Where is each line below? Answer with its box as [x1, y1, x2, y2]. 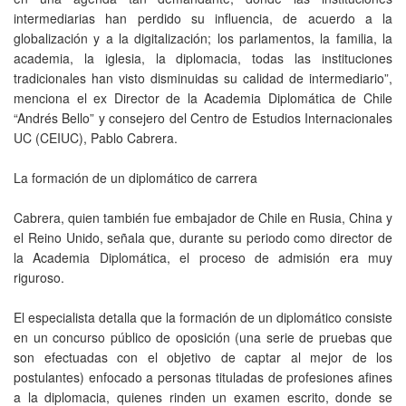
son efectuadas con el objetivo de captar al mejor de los [14, 347, 392, 366]
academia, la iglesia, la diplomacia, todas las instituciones [14, 48, 392, 67]
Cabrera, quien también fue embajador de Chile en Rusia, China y [14, 208, 392, 227]
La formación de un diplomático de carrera [14, 168, 257, 187]
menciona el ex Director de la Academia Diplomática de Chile [14, 88, 392, 107]
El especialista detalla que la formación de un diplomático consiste [14, 307, 392, 326]
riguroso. [14, 267, 64, 286]
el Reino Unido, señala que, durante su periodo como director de [14, 227, 392, 246]
